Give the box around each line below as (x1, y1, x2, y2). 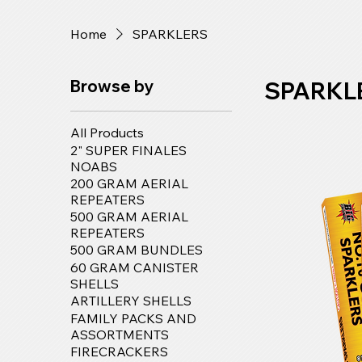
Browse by (70, 75, 154, 96)
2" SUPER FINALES (70, 141, 187, 158)
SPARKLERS (133, 25, 208, 42)
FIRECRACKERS (70, 343, 169, 360)
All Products (70, 124, 145, 141)
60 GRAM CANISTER (70, 259, 200, 276)
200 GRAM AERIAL (70, 175, 189, 192)
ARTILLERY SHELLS (70, 292, 192, 309)
